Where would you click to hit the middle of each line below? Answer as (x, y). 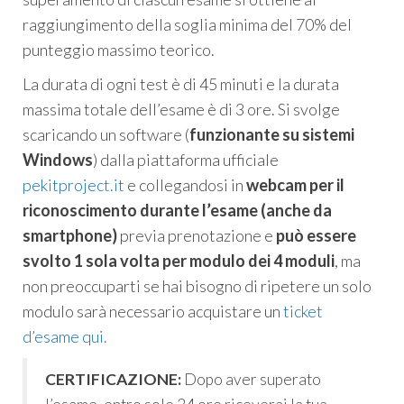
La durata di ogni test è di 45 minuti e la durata (181, 84)
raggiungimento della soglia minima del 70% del (187, 25)
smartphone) (71, 236)
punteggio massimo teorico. (119, 50)
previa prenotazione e (198, 236)
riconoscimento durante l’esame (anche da (177, 211)
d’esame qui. (65, 337)
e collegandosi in (185, 185)
